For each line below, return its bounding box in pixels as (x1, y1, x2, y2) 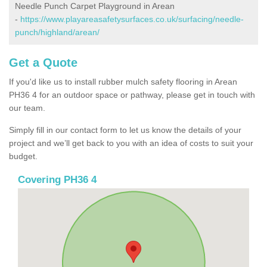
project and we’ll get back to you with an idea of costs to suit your (9, 138, 253, 148)
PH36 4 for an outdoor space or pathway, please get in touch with (9, 89, 255, 100)
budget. (9, 151, 38, 161)
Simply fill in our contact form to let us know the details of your (9, 125, 241, 135)
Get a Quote (9, 55, 77, 69)
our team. (9, 103, 45, 113)
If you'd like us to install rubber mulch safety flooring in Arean (9, 76, 237, 86)
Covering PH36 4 (18, 173, 97, 185)
